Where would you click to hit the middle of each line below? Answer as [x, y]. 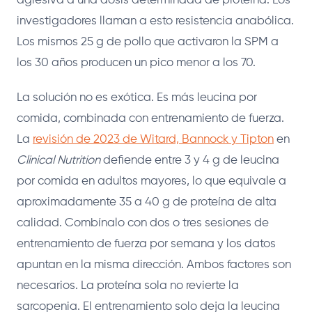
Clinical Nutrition [58, 160]
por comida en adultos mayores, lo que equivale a [151, 181]
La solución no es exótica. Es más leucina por [137, 97]
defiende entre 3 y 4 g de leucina [190, 160]
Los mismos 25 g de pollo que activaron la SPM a [148, 42]
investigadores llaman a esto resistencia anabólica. [155, 21]
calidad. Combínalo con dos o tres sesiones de [143, 223]
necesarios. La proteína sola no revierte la [128, 286]
